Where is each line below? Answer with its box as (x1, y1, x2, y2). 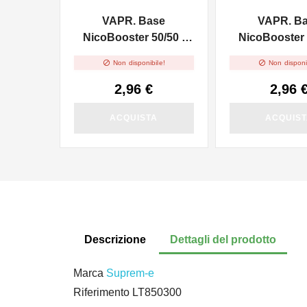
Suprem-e (106, 267, 154, 280)
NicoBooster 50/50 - (82, 32, 185, 44)
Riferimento (73, 286, 130, 299)
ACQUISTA (110, 113, 158, 123)
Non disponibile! (113, 59, 165, 67)
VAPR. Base (102, 15, 166, 27)
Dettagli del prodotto (170, 234, 277, 246)
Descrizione (84, 234, 146, 246)
